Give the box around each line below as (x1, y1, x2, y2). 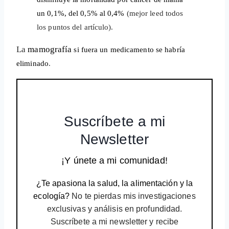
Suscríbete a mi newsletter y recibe (50, 217, 179, 226)
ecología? (33, 191, 70, 200)
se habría (155, 45, 185, 54)
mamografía (28, 44, 74, 55)
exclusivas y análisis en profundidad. (47, 204, 182, 213)
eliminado (16, 59, 49, 68)
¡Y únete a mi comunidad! (61, 155, 168, 166)
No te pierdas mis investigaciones (70, 191, 196, 200)
